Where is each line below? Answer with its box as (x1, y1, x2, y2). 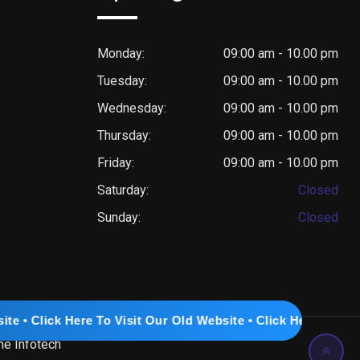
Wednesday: (97, 100, 166, 116)
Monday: (97, 45, 145, 61)
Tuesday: (97, 72, 147, 88)
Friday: (97, 154, 134, 170)
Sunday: (97, 209, 141, 225)
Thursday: (97, 127, 151, 143)
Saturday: (97, 182, 149, 198)
